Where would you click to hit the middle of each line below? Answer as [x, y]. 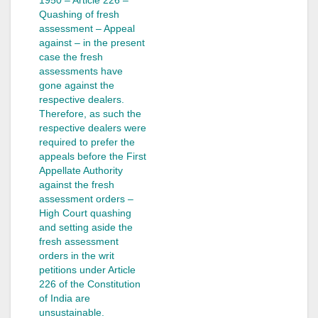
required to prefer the [87, 142]
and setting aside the [86, 227]
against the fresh [77, 184]
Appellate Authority [81, 170]
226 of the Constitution [90, 284]
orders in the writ [77, 255]
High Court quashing [85, 213]
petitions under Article [87, 269]
